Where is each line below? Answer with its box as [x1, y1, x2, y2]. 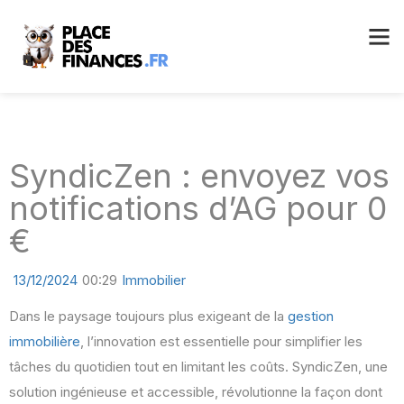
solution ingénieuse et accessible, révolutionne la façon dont [9, 383, 382, 401]
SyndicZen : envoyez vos [9, 156, 390, 197]
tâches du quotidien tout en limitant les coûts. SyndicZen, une [9, 358, 388, 376]
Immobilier [122, 271, 186, 289]
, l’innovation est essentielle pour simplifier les [80, 333, 363, 351]
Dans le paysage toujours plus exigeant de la [9, 308, 288, 326]
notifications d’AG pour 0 [9, 188, 387, 229]
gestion [288, 308, 334, 326]
